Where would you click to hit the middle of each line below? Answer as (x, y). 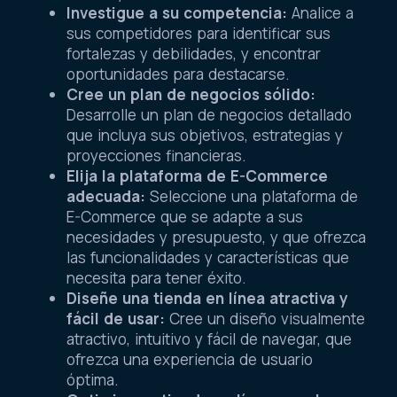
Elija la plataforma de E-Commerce (197, 176)
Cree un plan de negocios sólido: (191, 95)
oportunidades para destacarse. (178, 74)
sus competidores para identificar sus (198, 34)
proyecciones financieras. (156, 156)
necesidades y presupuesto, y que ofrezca (216, 237)
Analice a (320, 13)
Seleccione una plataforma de (252, 197)
